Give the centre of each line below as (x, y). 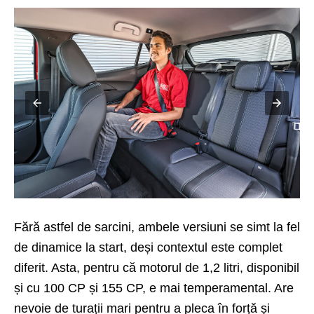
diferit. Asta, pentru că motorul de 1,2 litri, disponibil (157, 267)
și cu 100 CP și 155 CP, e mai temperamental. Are (154, 288)
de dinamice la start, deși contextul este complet (148, 247)
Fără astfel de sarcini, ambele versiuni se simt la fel (157, 227)
